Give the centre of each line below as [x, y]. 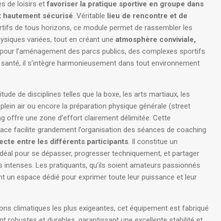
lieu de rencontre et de [147, 16]
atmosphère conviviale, [156, 39]
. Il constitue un [153, 142]
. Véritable [90, 16]
